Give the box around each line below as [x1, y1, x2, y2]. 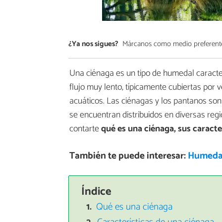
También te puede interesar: [69, 148, 188, 164]
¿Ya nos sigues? [68, 37, 118, 50]
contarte [69, 121, 101, 137]
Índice [81, 182, 111, 201]
